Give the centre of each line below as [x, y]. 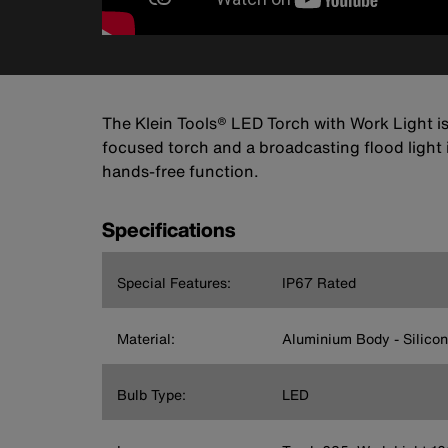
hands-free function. [180, 170]
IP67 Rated [318, 282]
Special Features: [174, 282]
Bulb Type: [151, 394]
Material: [146, 338]
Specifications [168, 229]
